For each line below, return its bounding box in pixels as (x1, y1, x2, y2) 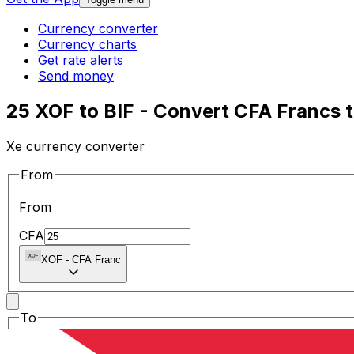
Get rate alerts (38, 52, 123, 69)
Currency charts (38, 36, 137, 53)
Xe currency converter (6, 137, 145, 154)
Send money (38, 68, 114, 85)
